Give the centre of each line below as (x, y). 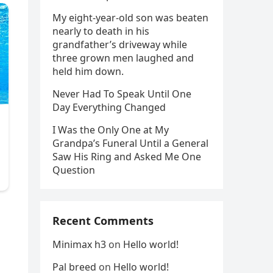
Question (74, 170)
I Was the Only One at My (111, 130)
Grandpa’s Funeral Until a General (130, 143)
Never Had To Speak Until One (122, 94)
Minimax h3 (79, 244)
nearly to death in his (101, 31)
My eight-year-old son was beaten (130, 18)
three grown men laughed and (123, 58)
